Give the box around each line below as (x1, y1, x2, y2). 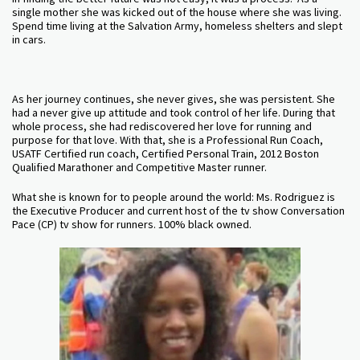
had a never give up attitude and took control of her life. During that (12, 104, 335, 120)
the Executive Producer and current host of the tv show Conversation (12, 202, 345, 218)
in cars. (12, 31, 48, 47)
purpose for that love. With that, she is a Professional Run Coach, (12, 132, 323, 147)
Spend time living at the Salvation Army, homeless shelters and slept (12, 18, 342, 33)
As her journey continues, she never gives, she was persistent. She (12, 91, 335, 106)
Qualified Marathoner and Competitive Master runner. (12, 159, 267, 174)
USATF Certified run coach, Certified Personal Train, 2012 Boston (12, 145, 319, 161)
